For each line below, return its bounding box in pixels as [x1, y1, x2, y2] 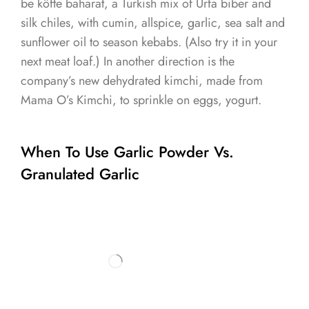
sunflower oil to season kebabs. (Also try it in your [21, 33, 277, 52]
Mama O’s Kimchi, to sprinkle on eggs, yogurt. [21, 91, 261, 110]
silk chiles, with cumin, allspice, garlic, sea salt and [21, 14, 285, 32]
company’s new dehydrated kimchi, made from [21, 72, 263, 90]
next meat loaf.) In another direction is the [21, 52, 235, 71]
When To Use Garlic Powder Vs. [21, 141, 234, 163]
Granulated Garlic [21, 163, 139, 186]
